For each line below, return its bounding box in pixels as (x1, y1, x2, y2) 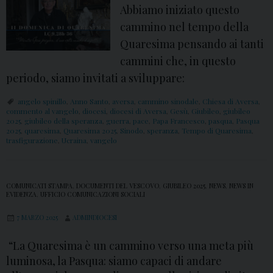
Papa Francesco (152, 116, 205, 126)
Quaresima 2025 (63, 126, 116, 136)
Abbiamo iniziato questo (120, 2, 240, 18)
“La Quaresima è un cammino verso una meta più (6, 238, 253, 253)
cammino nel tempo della (120, 19, 249, 35)
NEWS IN (229, 182, 253, 191)
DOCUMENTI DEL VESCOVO (76, 182, 159, 191)
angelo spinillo (18, 96, 66, 107)
